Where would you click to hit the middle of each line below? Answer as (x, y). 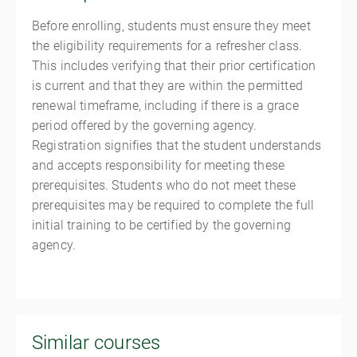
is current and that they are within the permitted (167, 86)
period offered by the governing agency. (145, 126)
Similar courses (96, 343)
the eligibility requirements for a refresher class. (167, 46)
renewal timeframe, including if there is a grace (165, 106)
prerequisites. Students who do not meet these (164, 185)
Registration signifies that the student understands (177, 145)
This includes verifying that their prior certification (174, 66)
